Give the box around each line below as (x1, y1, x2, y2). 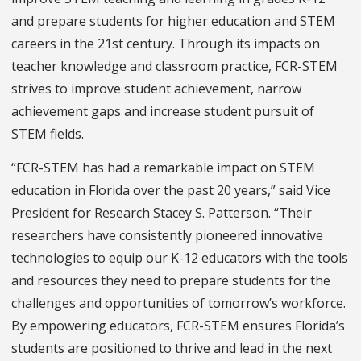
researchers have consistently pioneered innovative (11, 226, 323, 245)
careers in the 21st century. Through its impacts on (11, 35, 320, 53)
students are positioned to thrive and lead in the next (11, 339, 332, 358)
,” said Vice (268, 181, 330, 200)
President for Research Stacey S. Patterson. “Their (11, 204, 312, 222)
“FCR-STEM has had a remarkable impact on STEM (11, 159, 315, 177)
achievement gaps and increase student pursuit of (11, 102, 314, 121)
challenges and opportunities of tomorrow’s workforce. (11, 294, 346, 313)
